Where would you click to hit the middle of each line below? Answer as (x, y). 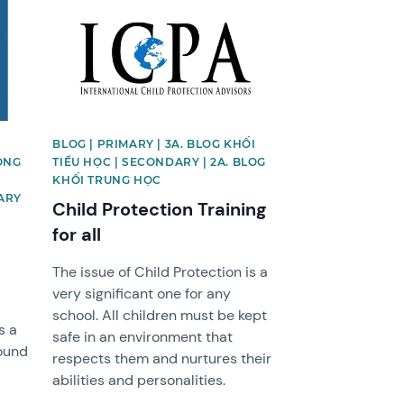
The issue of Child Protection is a (161, 272)
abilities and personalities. (139, 381)
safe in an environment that (143, 337)
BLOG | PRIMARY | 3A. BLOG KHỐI (154, 144)
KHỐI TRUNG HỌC (107, 180)
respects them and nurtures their (162, 359)
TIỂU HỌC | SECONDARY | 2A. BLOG (159, 162)
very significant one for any (142, 294)
